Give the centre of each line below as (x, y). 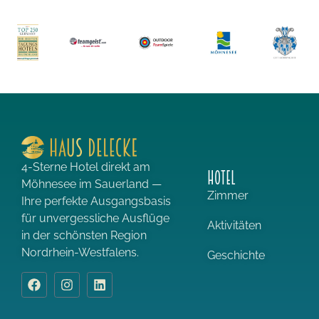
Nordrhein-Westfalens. (80, 253)
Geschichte (236, 255)
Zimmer (228, 195)
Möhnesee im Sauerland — (91, 184)
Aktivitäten (234, 225)
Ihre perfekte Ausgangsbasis (96, 202)
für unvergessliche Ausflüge (95, 219)
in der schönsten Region (84, 236)
